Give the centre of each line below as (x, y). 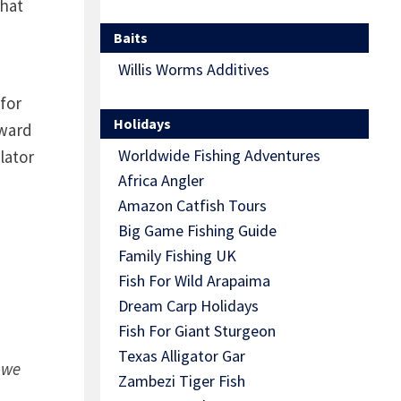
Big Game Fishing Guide (197, 231)
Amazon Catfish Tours (192, 206)
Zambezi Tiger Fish (182, 381)
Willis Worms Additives (194, 70)
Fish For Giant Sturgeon (197, 331)
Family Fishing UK (177, 256)
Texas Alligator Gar (182, 356)
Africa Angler (161, 181)
